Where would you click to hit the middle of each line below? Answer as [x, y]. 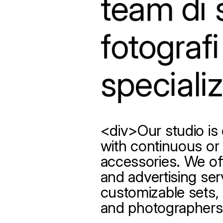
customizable [142, 192]
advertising [163, 176]
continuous [167, 146]
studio [185, 130]
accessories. [140, 161]
